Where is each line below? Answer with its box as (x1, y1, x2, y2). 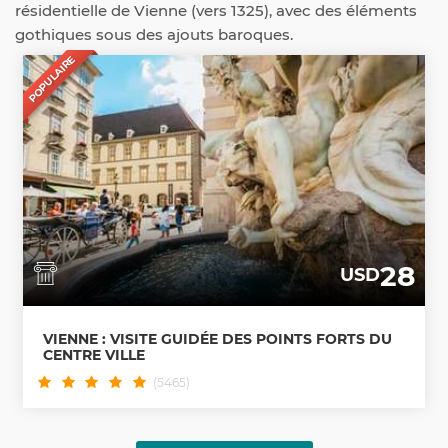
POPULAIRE (25, 52, 78, 105)
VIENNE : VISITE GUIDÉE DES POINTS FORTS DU (43, 329, 392, 348)
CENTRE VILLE (43, 345, 145, 364)
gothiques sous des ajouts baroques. (15, 25, 293, 45)
